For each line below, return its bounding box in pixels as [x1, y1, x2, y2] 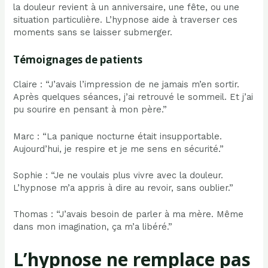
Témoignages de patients [13, 53, 143, 67]
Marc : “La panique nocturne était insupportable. [13, 130, 223, 142]
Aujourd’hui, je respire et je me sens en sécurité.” [13, 143, 224, 154]
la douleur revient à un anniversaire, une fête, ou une [13, 1, 240, 13]
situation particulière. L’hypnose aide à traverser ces [13, 14, 238, 25]
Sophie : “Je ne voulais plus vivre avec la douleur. [13, 170, 224, 181]
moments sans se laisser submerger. [13, 26, 173, 38]
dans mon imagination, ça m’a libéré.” [13, 221, 173, 233]
